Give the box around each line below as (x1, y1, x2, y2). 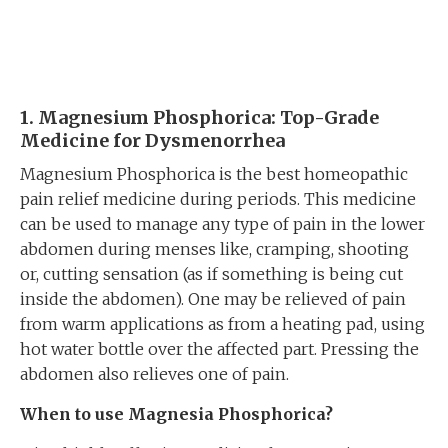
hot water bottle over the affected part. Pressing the (20, 339, 419, 359)
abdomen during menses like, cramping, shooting (20, 239, 409, 259)
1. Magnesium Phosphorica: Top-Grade (20, 106, 379, 129)
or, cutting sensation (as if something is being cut (20, 264, 403, 284)
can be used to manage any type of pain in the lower (20, 214, 425, 234)
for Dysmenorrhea (109, 129, 289, 152)
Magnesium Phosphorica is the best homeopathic (20, 164, 408, 184)
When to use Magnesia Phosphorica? (20, 404, 333, 424)
